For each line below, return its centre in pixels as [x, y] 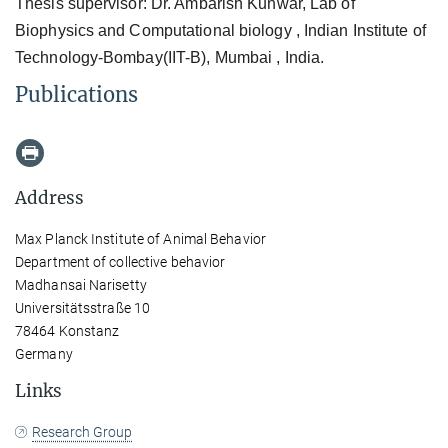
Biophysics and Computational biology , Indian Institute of [220, 30]
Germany [44, 353]
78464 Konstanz [67, 330]
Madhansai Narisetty [81, 284]
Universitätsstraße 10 [83, 307]
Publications [76, 94]
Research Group [82, 431]
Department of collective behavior [120, 261]
